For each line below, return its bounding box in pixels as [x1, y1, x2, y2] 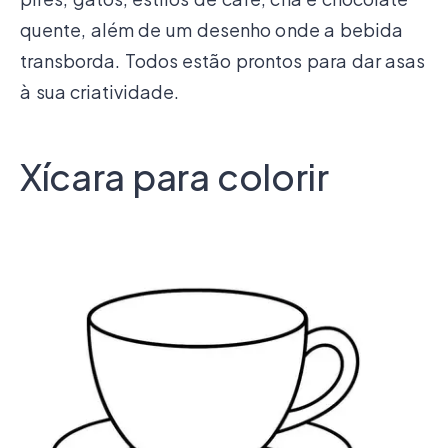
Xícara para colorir [20, 153, 329, 199]
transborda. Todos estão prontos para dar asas [20, 49, 426, 72]
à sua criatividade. [20, 80, 180, 103]
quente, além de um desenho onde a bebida [20, 18, 403, 41]
